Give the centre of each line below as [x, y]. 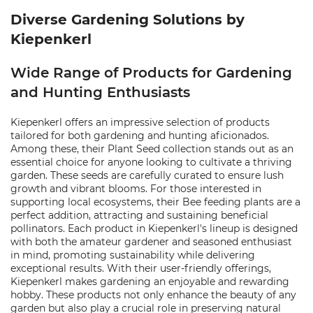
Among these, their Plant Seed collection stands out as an [152, 149]
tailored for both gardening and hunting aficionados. [140, 136]
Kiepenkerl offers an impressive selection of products [140, 122]
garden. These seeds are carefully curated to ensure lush [147, 175]
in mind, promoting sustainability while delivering [133, 255]
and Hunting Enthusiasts [100, 92]
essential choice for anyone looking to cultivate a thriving [151, 162]
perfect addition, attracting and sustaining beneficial [139, 215]
